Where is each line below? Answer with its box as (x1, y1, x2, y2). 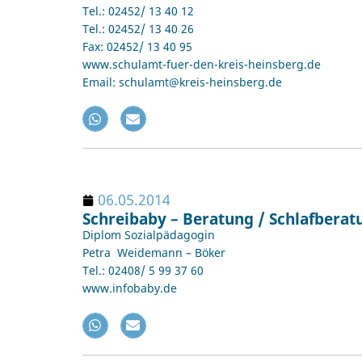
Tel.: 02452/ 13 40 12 (82, 3, 194, 19)
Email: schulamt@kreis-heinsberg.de (82, 74, 282, 90)
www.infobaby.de (82, 280, 177, 297)
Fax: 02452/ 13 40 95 (82, 39, 192, 54)
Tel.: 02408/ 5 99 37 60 (82, 263, 204, 279)
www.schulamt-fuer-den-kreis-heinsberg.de (82, 57, 321, 72)
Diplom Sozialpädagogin (82, 227, 215, 243)
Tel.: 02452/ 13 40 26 (82, 21, 194, 36)
